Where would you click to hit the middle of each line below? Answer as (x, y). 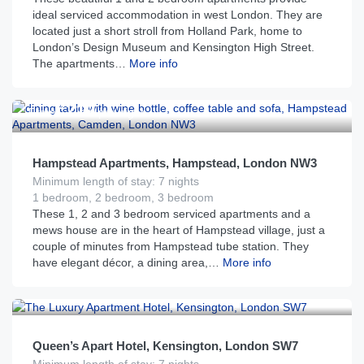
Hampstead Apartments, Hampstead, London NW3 (175, 163)
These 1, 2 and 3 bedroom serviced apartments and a (171, 214)
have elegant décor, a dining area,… (126, 262)
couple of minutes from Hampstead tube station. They (171, 246)
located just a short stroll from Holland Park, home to (167, 31)
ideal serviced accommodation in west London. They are (178, 15)
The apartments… (79, 63)
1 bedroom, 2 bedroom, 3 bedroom (123, 197)
